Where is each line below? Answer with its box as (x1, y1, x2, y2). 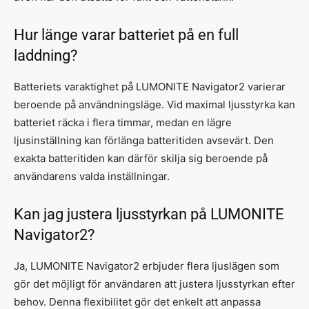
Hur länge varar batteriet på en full (14, 26, 239, 43)
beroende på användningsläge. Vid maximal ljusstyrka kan (14, 97, 295, 111)
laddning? (14, 46, 77, 64)
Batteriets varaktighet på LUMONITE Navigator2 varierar (14, 79, 286, 93)
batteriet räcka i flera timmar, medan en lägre (14, 115, 232, 129)
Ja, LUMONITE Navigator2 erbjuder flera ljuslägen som (14, 259, 279, 272)
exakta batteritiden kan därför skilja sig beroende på (14, 151, 268, 165)
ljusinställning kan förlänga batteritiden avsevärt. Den (14, 133, 274, 147)
